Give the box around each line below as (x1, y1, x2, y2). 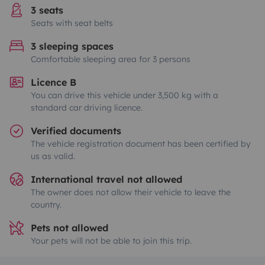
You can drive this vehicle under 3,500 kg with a (31, 90, 218, 101)
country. (31, 199, 62, 210)
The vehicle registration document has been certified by (31, 138, 251, 149)
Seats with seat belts (31, 18, 113, 28)
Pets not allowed (31, 222, 108, 234)
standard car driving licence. (31, 102, 143, 113)
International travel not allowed (31, 173, 182, 185)
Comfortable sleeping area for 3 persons (31, 54, 190, 64)
